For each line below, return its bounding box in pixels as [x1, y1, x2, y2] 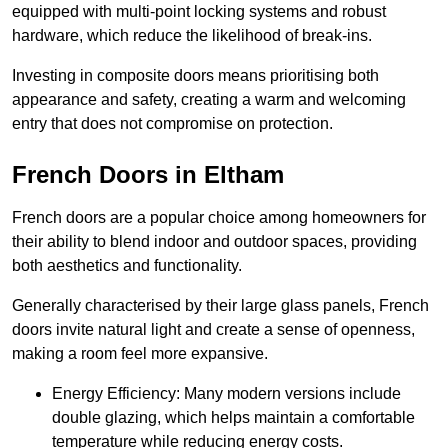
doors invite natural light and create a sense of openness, [12, 321, 415, 339]
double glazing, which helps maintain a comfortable [52, 409, 415, 427]
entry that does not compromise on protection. [12, 115, 333, 133]
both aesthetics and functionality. [12, 257, 242, 275]
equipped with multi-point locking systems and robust [12, 3, 386, 21]
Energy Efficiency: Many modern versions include [52, 385, 401, 403]
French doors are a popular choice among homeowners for [12, 209, 426, 227]
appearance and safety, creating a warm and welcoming [12, 91, 406, 109]
